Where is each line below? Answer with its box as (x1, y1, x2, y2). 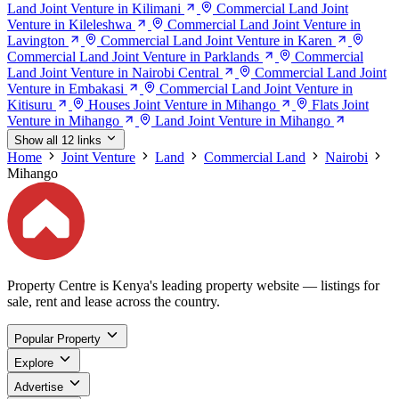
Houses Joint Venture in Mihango (88, 97, 276, 113)
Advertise (14, 379, 63, 394)
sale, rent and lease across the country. (7, 293, 220, 309)
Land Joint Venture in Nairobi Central (7, 65, 219, 81)
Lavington (7, 33, 65, 49)
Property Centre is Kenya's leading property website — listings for (7, 277, 379, 293)
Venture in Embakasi (7, 81, 124, 97)
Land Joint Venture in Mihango (155, 113, 330, 129)
